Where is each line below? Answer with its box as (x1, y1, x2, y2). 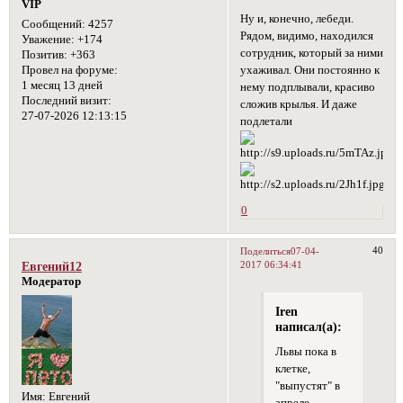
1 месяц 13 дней (21, 79, 103, 93)
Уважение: (21, 33, 75, 47)
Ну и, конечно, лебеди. (240, 13, 354, 26)
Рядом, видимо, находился (240, 30, 374, 43)
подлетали (240, 115, 293, 129)
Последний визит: (21, 94, 112, 108)
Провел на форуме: (21, 64, 118, 77)
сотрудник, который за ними (240, 47, 384, 60)
